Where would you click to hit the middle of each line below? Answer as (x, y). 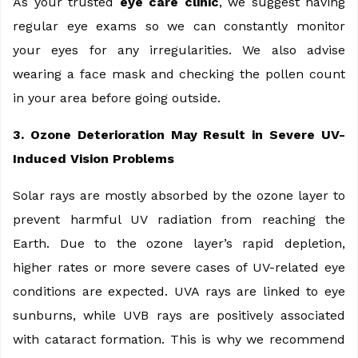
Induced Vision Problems (93, 158)
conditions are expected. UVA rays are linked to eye (179, 291)
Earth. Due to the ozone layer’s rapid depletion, (179, 243)
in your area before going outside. (117, 97)
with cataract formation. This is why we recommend (179, 339)
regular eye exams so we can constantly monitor (179, 26)
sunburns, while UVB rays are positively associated (179, 315)
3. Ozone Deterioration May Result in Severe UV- (179, 134)
